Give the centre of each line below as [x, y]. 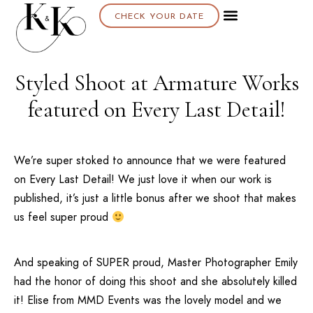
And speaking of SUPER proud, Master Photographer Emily [156, 263]
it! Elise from [46, 300]
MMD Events [109, 300]
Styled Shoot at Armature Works [156, 83]
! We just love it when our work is [191, 179]
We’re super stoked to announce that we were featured [150, 160]
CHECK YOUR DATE [159, 17]
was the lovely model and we [211, 300]
